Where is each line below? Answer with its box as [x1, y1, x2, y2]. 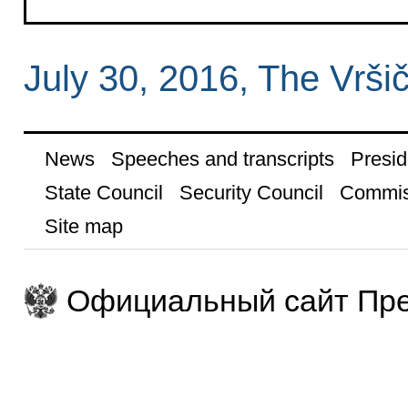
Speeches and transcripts [110, 148, 334, 171]
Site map [44, 215, 123, 239]
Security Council [178, 181, 323, 205]
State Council [44, 181, 163, 205]
